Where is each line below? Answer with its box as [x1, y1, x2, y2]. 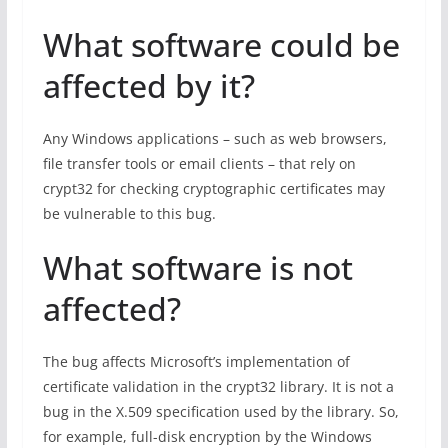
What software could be [42, 23, 400, 66]
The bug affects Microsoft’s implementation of [42, 352, 350, 371]
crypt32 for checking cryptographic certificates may [42, 179, 385, 198]
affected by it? [42, 64, 255, 107]
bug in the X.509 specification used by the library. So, [42, 402, 399, 421]
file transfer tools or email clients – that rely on [42, 154, 356, 173]
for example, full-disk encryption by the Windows [42, 427, 372, 446]
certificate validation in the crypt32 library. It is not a [42, 377, 394, 396]
